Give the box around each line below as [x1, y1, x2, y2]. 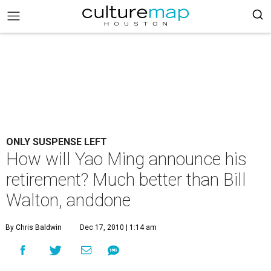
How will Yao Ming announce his [6, 149, 247, 169]
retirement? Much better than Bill [6, 169, 246, 190]
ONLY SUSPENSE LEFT [6, 136, 107, 148]
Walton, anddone [6, 190, 131, 211]
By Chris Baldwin [5, 223, 62, 232]
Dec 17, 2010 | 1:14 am [80, 223, 157, 232]
